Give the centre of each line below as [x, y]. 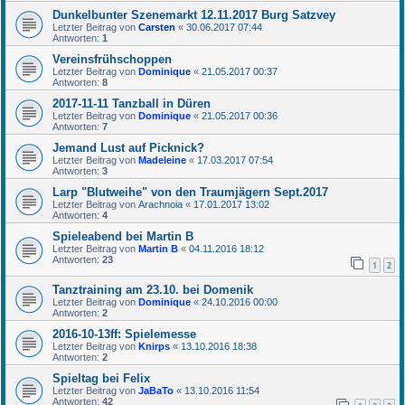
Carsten [157, 28]
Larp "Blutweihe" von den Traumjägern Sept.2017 [190, 193]
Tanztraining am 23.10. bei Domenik [153, 289]
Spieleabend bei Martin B [123, 237]
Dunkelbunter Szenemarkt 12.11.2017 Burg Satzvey [194, 15]
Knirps [154, 346]
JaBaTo [156, 390]
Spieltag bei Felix [101, 378]
